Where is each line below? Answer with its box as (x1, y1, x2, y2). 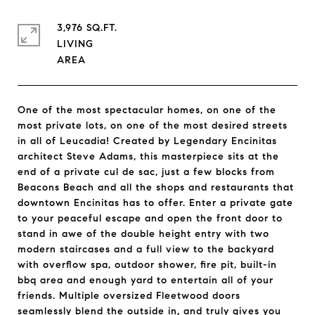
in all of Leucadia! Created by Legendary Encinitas (18, 135, 277, 147)
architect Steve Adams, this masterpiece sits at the (18, 150, 279, 162)
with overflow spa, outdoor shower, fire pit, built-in (18, 259, 277, 271)
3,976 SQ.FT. (57, 22, 117, 34)
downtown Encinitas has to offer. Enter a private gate (18, 197, 293, 209)
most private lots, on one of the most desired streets (18, 120, 288, 131)
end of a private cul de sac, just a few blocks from (18, 166, 275, 178)
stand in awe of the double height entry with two (18, 228, 269, 240)
